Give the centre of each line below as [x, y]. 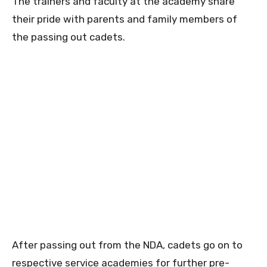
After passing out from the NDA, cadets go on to [127, 245]
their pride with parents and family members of [125, 19]
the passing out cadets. [69, 37]
